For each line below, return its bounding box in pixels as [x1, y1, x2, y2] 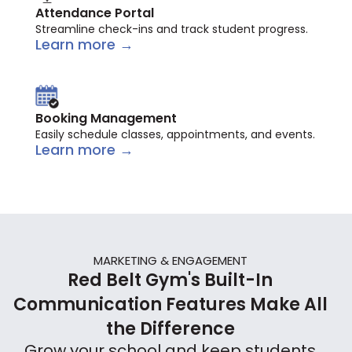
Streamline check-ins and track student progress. [35, 21, 308, 37]
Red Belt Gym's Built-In [68, 268, 273, 292]
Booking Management [35, 109, 177, 127]
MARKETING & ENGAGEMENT [93, 252, 247, 269]
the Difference [105, 317, 235, 341]
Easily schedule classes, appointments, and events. [35, 126, 315, 142]
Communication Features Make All [13, 292, 328, 317]
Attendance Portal [35, 4, 154, 22]
